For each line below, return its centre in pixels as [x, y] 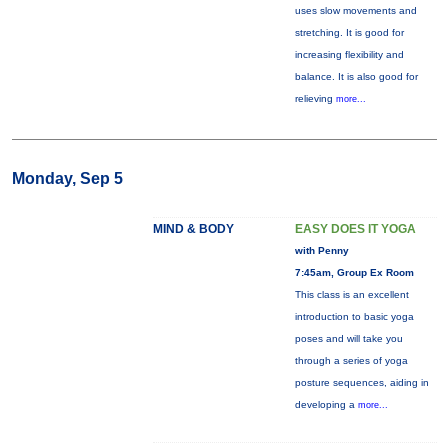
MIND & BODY [193, 229]
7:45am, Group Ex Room [354, 272]
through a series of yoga [351, 360]
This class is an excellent [351, 294]
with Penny [321, 250]
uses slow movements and [355, 10]
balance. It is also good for [356, 76]
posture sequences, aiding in [361, 382]
